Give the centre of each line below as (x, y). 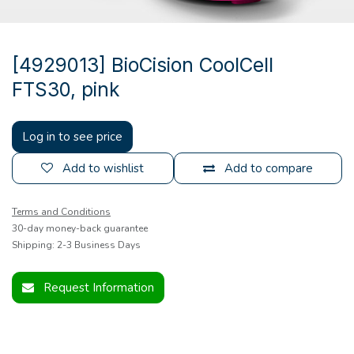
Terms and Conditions (61, 211)
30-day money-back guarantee (80, 228)
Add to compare (268, 168)
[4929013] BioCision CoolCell (143, 64)
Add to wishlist (104, 168)
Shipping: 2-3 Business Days (76, 245)
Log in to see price (72, 136)
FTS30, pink (66, 89)
